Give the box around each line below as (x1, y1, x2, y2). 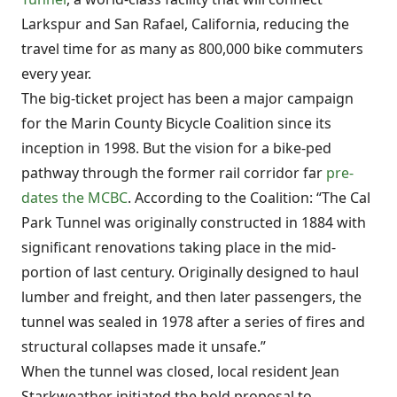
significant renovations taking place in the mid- (21, 237, 336, 258)
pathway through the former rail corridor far (21, 163, 326, 183)
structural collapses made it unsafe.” (21, 337, 266, 357)
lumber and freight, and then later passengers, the (21, 287, 362, 307)
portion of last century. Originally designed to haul (21, 262, 359, 283)
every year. (21, 64, 91, 84)
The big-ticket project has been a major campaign (21, 89, 354, 109)
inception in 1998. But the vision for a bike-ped (21, 138, 331, 159)
